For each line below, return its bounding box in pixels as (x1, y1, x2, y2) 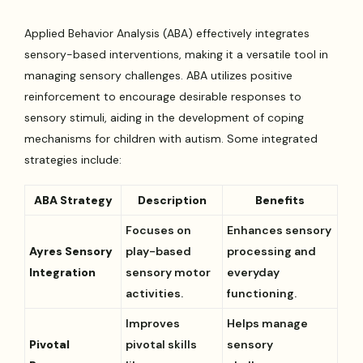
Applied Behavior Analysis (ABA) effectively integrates (24, 25, 310, 41)
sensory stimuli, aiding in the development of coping (24, 109, 305, 125)
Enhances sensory (227, 222, 332, 237)
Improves (126, 315, 181, 331)
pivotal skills (126, 336, 198, 352)
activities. (126, 285, 184, 301)
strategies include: (24, 152, 122, 167)
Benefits (255, 192, 305, 207)
